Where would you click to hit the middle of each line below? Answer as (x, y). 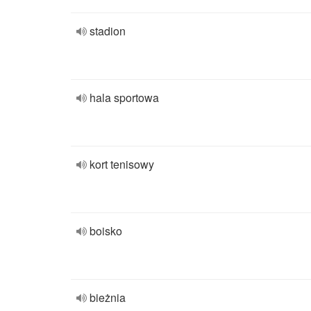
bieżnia (108, 297)
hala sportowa (124, 98)
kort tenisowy (122, 164)
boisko (106, 231)
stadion (108, 31)
